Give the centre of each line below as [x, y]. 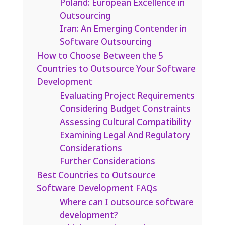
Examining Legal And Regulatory [125, 135]
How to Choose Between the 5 [100, 56]
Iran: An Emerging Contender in [123, 29]
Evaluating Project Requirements [127, 96]
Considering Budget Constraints [125, 109]
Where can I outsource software [127, 202]
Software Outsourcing [105, 42]
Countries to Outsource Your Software [116, 69]
